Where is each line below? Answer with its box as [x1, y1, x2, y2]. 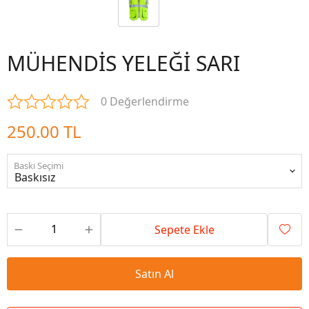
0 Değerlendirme [101, 94, 189, 109]
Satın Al [135, 266, 174, 281]
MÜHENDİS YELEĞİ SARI [7, 49, 240, 77]
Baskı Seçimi [14, 159, 63, 172]
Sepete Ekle [154, 222, 215, 237]
